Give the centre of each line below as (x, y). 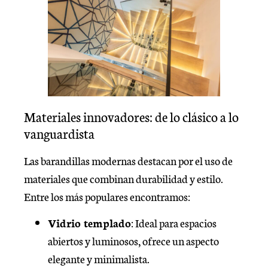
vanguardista (59, 133)
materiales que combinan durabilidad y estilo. (124, 179)
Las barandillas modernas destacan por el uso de (128, 161)
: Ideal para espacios (174, 223)
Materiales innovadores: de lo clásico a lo (131, 117)
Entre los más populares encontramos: (107, 197)
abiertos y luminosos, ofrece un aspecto (133, 241)
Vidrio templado (89, 223)
